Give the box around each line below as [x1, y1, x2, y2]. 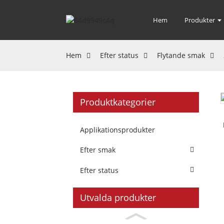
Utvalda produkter [80, 191, 156, 203]
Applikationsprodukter [80, 124, 155, 134]
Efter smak [80, 145, 115, 155]
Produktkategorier [80, 96, 155, 108]
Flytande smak [157, 50, 205, 60]
